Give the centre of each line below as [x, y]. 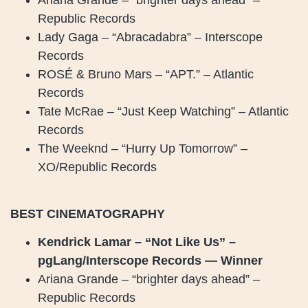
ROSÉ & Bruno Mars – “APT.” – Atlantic [146, 74]
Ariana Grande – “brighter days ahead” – [149, 279]
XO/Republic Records [97, 167]
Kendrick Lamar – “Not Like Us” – [137, 242]
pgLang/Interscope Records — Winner [150, 261]
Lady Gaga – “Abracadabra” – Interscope [150, 37]
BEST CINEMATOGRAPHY [88, 214]
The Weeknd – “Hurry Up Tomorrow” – [143, 148]
